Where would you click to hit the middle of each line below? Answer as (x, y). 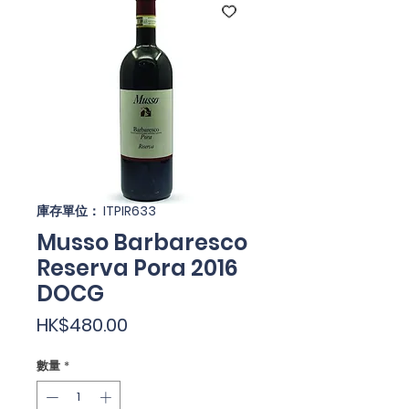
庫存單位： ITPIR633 (96, 211)
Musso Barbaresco (142, 242)
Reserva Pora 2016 (137, 268)
